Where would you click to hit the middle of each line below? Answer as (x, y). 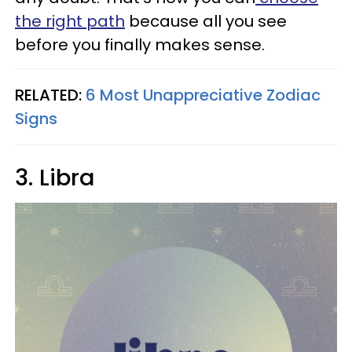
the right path (70, 21)
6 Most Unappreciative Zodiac (203, 95)
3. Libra (55, 178)
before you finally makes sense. (140, 45)
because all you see (206, 21)
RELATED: (50, 95)
